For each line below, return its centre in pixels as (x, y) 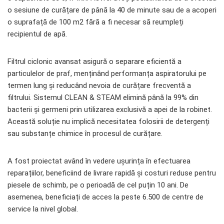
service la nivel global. (43, 209)
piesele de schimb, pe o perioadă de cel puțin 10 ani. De (98, 185)
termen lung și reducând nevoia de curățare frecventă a (99, 86)
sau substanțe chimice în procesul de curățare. (85, 134)
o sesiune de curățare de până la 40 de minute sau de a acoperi (112, 10)
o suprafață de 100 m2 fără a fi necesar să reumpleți (95, 22)
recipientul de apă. (37, 34)
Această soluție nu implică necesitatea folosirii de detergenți (108, 122)
